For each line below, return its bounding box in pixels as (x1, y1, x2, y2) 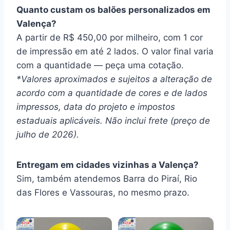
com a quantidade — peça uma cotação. (16, 60, 184, 70)
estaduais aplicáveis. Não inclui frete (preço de (16, 116, 210, 126)
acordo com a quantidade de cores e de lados (16, 88, 207, 98)
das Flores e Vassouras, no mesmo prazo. (16, 187, 189, 198)
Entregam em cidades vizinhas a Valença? (16, 160, 199, 170)
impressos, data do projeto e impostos (16, 102, 175, 112)
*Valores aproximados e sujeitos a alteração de (16, 74, 212, 84)
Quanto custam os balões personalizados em (16, 5, 210, 15)
